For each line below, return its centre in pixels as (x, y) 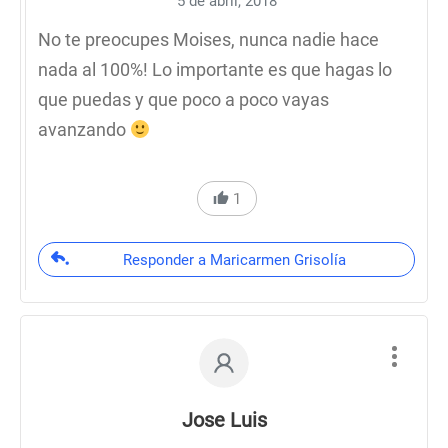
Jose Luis (224, 420)
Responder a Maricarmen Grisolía (234, 260)
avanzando (84, 129)
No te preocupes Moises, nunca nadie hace (208, 39)
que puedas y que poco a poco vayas (183, 99)
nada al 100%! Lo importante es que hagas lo (215, 69)
